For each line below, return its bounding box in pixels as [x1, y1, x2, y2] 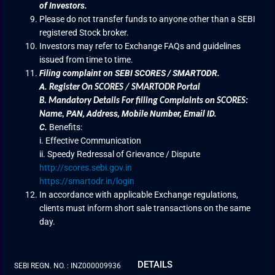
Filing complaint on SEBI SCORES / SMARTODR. [39, 68, 222, 78]
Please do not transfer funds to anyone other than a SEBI [39, 14, 256, 24]
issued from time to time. [39, 54, 134, 64]
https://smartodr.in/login [39, 176, 135, 186]
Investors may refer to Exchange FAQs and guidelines [39, 41, 241, 51]
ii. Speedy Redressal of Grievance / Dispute [39, 149, 201, 159]
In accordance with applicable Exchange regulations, [39, 189, 239, 199]
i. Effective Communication [39, 135, 142, 145]
